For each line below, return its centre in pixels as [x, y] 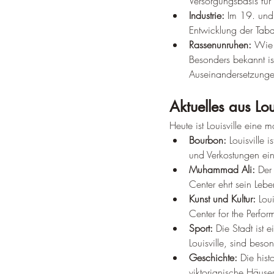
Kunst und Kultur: [222, 199]
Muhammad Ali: [222, 169]
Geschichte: [213, 257]
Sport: [201, 228]
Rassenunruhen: [220, 45]
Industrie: [207, 15]
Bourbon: [208, 140]
